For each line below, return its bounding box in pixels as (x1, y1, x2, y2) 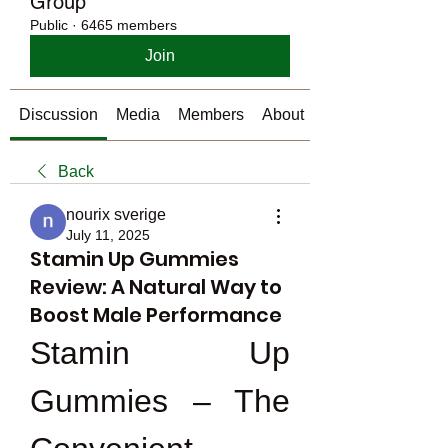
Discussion (19, 106, 98, 123)
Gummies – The (30, 383, 290, 419)
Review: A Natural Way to (30, 273, 282, 301)
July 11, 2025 (66, 227, 150, 243)
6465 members (81, 17, 177, 33)
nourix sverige (66, 206, 166, 223)
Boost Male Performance (30, 301, 282, 329)
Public (30, 17, 68, 33)
